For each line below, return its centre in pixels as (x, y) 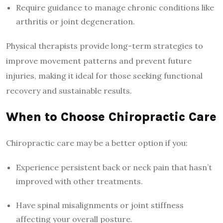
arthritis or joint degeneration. (75, 22)
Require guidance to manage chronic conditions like (115, 8)
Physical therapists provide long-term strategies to (105, 46)
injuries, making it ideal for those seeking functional (104, 76)
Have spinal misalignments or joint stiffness (100, 205)
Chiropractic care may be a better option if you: (97, 143)
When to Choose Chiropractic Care (111, 117)
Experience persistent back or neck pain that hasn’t (114, 167)
